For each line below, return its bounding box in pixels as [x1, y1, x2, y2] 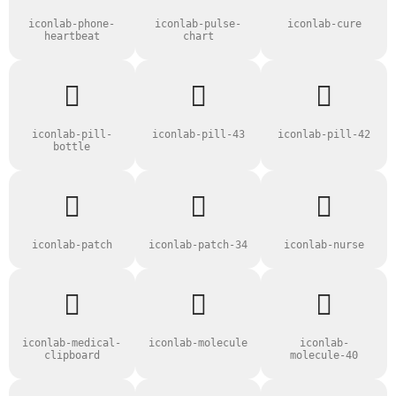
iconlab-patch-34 [148, 239, 247, 251]
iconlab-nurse [284, 239, 365, 251]
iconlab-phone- [28, 18, 116, 30]
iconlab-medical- [22, 337, 122, 349]
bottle [53, 141, 91, 153]
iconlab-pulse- [155, 18, 241, 30]
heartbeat [43, 30, 100, 42]
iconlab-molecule [148, 337, 247, 349]
